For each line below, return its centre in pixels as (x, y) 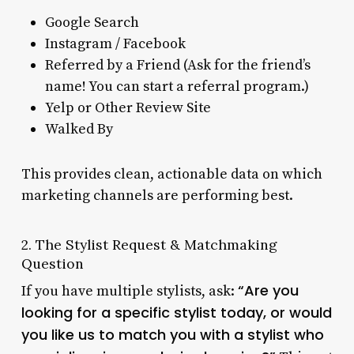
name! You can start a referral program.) (177, 86)
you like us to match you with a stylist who (172, 334)
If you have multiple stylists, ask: (129, 291)
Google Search (92, 22)
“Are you (268, 290)
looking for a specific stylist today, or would (176, 312)
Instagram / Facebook (115, 43)
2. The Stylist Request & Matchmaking (149, 244)
